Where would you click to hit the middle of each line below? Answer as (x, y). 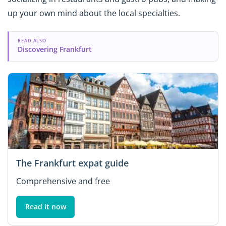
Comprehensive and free (63, 181)
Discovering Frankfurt (54, 49)
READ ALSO (32, 41)
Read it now (45, 206)
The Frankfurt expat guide (72, 163)
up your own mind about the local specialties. (95, 13)
